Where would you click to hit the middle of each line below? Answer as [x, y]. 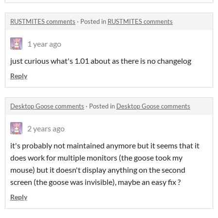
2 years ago [46, 128]
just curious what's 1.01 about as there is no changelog [101, 61]
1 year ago [44, 44]
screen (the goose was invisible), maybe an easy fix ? [95, 182]
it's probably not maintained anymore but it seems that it [105, 145]
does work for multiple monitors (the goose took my [96, 158]
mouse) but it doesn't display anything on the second [98, 170]
